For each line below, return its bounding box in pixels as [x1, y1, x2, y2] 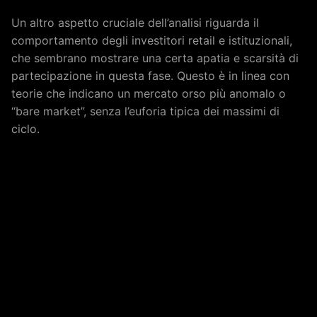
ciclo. [11, 122, 40, 136]
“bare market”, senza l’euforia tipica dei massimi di [11, 104, 279, 118]
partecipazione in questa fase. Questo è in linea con [11, 69, 289, 83]
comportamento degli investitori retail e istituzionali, [11, 33, 292, 47]
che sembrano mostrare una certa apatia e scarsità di [11, 51, 299, 65]
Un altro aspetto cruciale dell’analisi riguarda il [11, 16, 259, 30]
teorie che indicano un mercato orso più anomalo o [11, 86, 286, 100]
